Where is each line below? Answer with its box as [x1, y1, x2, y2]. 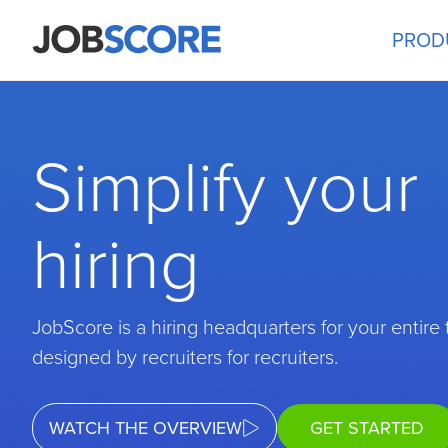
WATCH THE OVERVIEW [49, 415, 242, 440]
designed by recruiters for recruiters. [32, 342, 338, 370]
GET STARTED [310, 415, 424, 440]
